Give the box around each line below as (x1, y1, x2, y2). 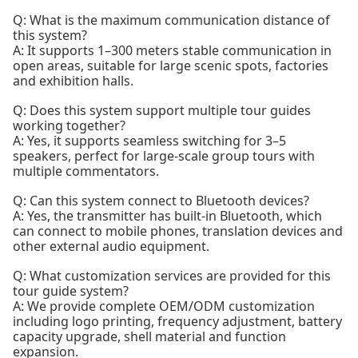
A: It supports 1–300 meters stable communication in (13, 42, 332, 59)
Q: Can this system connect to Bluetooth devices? (13, 192, 309, 209)
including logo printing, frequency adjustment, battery (13, 312, 342, 330)
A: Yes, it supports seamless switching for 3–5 (13, 132, 286, 149)
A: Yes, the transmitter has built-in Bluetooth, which (13, 207, 322, 225)
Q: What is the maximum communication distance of (13, 11, 330, 29)
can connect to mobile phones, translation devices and (13, 222, 343, 240)
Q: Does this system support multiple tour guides (13, 101, 311, 119)
